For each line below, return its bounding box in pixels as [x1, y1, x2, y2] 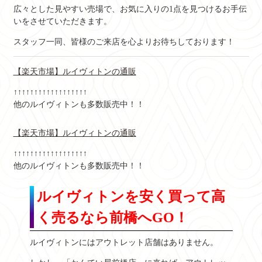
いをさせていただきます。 [13, 16, 112, 26]
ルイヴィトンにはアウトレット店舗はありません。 [29, 238, 218, 247]
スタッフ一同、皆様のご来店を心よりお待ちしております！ [13, 37, 235, 46]
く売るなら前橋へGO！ [36, 209, 188, 225]
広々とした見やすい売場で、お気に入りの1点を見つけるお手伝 [13, 4, 247, 13]
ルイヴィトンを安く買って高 [36, 188, 225, 204]
